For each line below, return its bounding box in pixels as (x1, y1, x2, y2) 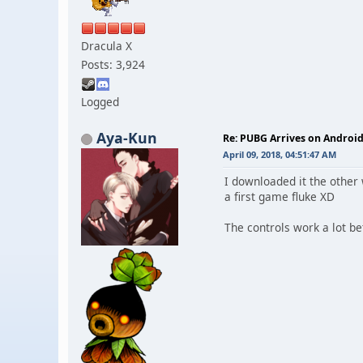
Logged (81, 93, 119, 109)
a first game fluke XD (224, 188, 335, 204)
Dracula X (81, 37, 132, 53)
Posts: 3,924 (81, 56, 145, 72)
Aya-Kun (96, 127, 157, 147)
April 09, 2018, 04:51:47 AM (223, 147, 336, 160)
